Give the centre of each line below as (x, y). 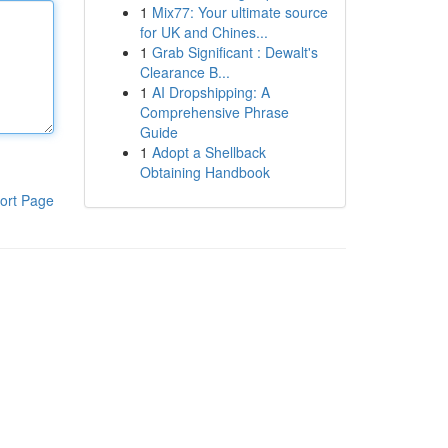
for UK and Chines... (203, 32)
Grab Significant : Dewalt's (234, 52)
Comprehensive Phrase (214, 112)
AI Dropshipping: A (210, 92)
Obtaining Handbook (204, 172)
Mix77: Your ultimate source (239, 12)
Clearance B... (184, 72)
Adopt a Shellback (208, 152)
